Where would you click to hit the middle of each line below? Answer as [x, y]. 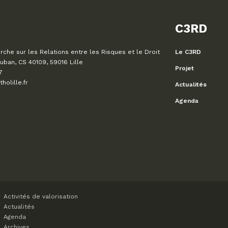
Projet [184, 68]
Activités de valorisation [41, 197]
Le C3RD [188, 52]
